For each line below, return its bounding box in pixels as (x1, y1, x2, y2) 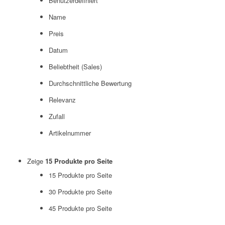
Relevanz (48, 95, 76, 104)
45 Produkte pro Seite (48, 203, 112, 213)
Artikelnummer (48, 128, 91, 138)
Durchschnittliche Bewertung (48, 78, 132, 88)
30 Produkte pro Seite (48, 187, 112, 196)
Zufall (48, 111, 65, 121)
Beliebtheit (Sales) (48, 62, 102, 71)
